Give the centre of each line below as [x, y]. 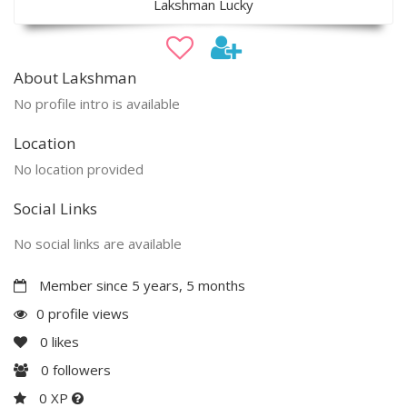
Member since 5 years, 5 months [140, 285]
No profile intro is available [97, 103]
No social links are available [98, 243]
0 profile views [83, 313]
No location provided [79, 169]
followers [80, 369]
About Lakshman [75, 77]
